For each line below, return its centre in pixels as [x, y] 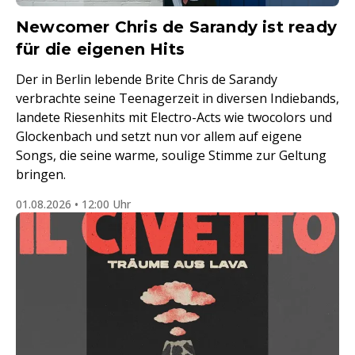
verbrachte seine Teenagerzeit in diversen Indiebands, [177, 98]
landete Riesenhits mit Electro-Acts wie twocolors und [174, 117]
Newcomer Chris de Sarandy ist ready [177, 27]
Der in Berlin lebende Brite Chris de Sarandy [147, 79]
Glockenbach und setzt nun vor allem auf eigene [159, 136]
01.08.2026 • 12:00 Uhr [73, 204]
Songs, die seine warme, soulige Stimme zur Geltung [171, 155]
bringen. [41, 174]
